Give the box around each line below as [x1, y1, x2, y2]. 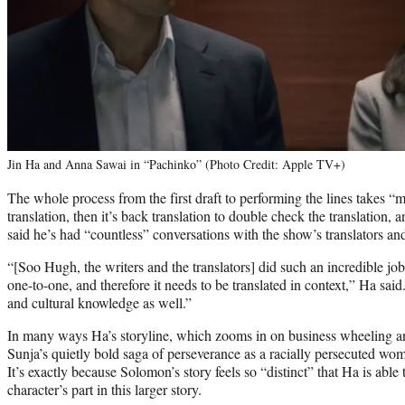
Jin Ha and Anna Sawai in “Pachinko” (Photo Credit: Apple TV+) [7, 155, 345, 173]
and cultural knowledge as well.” [7, 292, 192, 312]
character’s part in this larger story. [7, 379, 202, 399]
